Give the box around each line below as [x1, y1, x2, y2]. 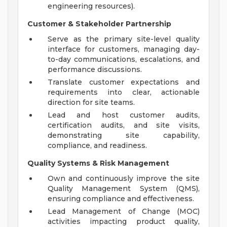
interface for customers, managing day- [48, 45, 200, 54]
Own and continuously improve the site [48, 174, 200, 183]
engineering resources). [48, 2, 135, 11]
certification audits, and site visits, [48, 121, 200, 130]
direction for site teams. [48, 98, 135, 107]
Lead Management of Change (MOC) [48, 207, 200, 216]
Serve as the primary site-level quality [48, 34, 200, 44]
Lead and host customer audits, [48, 110, 200, 120]
